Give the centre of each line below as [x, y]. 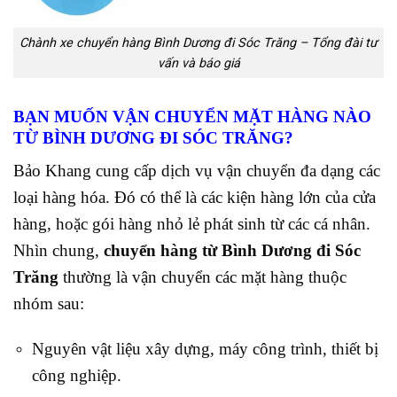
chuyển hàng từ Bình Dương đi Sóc [232, 251]
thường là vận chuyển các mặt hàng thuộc [202, 277]
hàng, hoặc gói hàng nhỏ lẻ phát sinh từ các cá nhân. [192, 224]
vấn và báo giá [198, 63]
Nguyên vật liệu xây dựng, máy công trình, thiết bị [205, 348]
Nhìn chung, [58, 251]
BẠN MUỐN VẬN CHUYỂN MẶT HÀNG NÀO [192, 117]
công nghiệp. [76, 375]
